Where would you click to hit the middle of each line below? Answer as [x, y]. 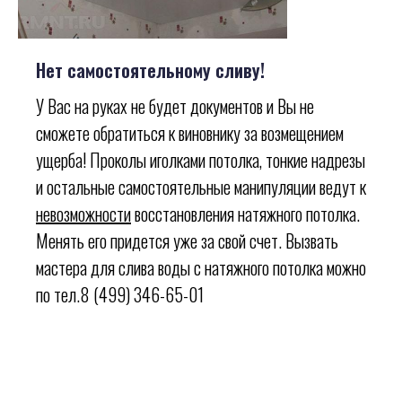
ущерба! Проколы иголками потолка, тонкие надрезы [201, 160]
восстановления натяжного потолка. [245, 214]
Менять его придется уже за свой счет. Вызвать [187, 241]
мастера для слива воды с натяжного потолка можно [201, 268]
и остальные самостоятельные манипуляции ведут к [201, 187]
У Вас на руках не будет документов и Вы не [175, 106]
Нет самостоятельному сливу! [150, 70]
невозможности [83, 214]
